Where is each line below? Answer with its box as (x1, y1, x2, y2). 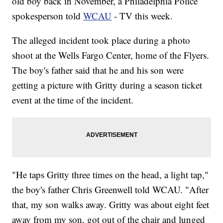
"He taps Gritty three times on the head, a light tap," (12, 168, 209, 181)
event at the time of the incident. (12, 94, 134, 107)
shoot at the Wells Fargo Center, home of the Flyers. (12, 49, 210, 62)
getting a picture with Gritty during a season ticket (12, 79, 203, 92)
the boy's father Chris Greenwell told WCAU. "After (12, 183, 209, 196)
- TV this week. (114, 9, 173, 22)
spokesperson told (12, 9, 84, 22)
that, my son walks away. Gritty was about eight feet (12, 198, 210, 211)
